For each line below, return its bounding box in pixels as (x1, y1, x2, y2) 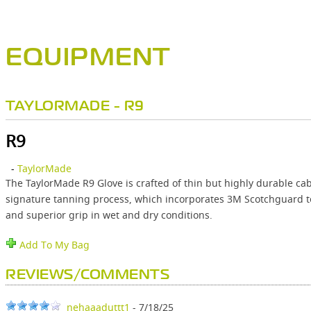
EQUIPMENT (6, 48, 171, 69)
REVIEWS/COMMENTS (6, 269, 169, 282)
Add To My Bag (17, 238, 90, 252)
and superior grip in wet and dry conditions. (6, 208, 212, 222)
